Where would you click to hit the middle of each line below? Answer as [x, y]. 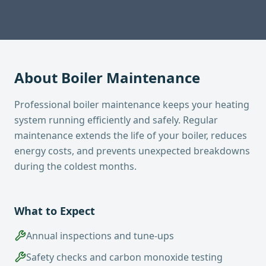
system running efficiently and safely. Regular [116, 120]
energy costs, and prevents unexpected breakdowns [132, 151]
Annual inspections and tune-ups [100, 236]
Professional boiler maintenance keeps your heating [132, 104]
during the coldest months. [75, 166]
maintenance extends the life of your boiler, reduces [131, 135]
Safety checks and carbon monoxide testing [124, 257]
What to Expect [55, 211]
